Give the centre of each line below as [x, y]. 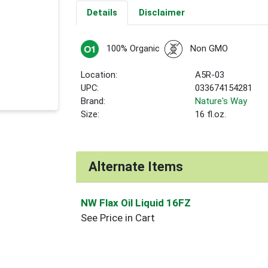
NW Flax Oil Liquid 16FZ [136, 202]
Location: [99, 75]
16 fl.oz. [211, 115]
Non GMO [209, 49]
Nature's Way [221, 101]
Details [102, 13]
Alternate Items [136, 166]
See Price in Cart [118, 217]
